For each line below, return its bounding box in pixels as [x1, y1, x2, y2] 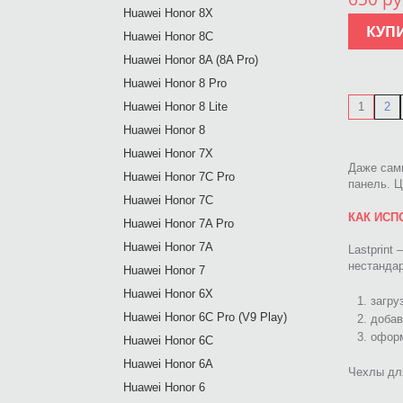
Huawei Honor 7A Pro [123, 217, 234, 230]
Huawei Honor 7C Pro [123, 170, 235, 184]
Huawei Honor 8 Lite [123, 100, 228, 113]
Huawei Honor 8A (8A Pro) [123, 53, 258, 67]
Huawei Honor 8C [123, 30, 213, 43]
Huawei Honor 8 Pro [123, 76, 227, 90]
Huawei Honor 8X [123, 6, 213, 20]
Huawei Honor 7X [123, 147, 213, 160]
